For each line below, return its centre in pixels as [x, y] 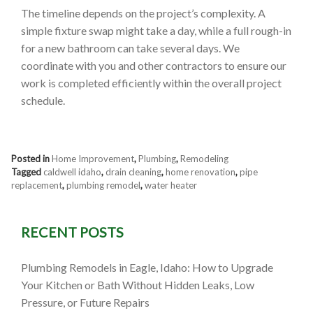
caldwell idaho [72, 172]
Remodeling [204, 159]
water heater [171, 185]
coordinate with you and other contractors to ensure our [154, 66]
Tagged [27, 172]
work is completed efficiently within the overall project [151, 83]
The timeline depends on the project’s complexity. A [143, 13]
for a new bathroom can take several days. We [130, 48]
